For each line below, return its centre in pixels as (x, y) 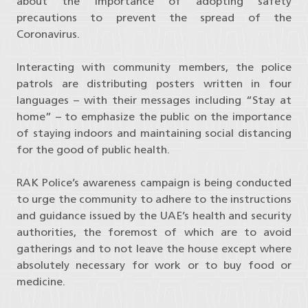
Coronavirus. (48, 34)
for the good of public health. (93, 149)
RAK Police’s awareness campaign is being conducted (154, 182)
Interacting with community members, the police (154, 67)
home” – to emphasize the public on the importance (154, 116)
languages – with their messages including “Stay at (154, 100)
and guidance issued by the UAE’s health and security (154, 215)
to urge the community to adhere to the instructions (154, 199)
